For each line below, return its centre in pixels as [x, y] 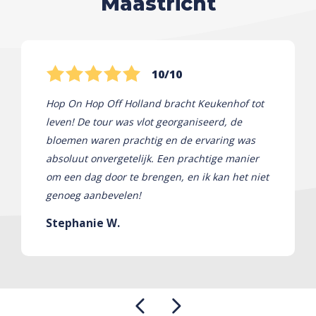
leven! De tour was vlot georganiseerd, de [144, 121]
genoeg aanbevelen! [93, 195]
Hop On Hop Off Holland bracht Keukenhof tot [155, 103]
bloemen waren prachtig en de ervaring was [151, 140]
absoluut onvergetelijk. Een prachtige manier [152, 158]
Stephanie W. [83, 223]
